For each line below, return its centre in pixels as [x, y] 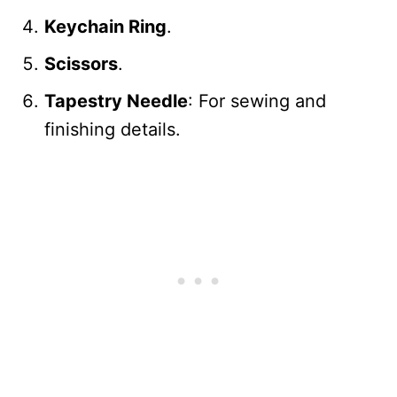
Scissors [81, 63]
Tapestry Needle [116, 101]
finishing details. [113, 129]
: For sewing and [257, 101]
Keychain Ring [105, 26]
